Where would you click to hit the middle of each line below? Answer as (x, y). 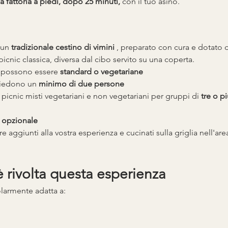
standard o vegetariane (101, 71)
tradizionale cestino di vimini (63, 47)
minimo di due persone (81, 83)
